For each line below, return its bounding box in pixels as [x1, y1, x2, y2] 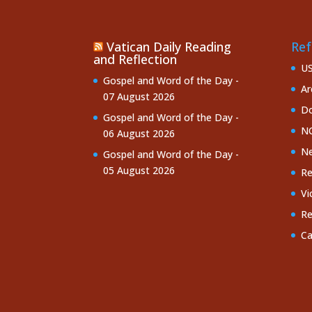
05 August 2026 [103, 164, 175, 178]
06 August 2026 [103, 127, 175, 141]
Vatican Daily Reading [107, 38, 232, 56]
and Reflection [93, 51, 178, 68]
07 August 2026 [103, 90, 175, 104]
